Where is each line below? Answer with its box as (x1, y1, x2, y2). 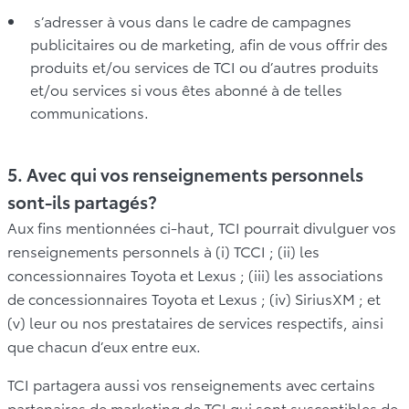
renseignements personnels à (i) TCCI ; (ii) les (7, 239, 320, 261)
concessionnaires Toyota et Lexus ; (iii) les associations (7, 263, 383, 285)
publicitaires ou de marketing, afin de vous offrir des (30, 32, 388, 54)
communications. (30, 100, 149, 122)
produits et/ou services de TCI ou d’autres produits (30, 55, 379, 77)
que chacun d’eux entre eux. (7, 334, 201, 356)
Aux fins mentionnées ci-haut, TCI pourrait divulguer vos (7, 215, 396, 237)
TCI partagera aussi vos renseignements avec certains (7, 372, 375, 394)
